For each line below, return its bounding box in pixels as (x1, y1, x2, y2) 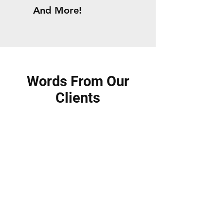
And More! (33, 4, 82, 16)
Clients (55, 90, 100, 106)
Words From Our (26, 73, 129, 90)
